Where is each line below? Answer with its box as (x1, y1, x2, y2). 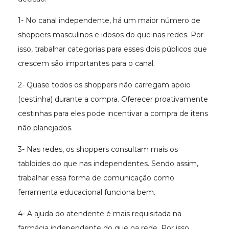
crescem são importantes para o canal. (18, 58, 155, 68)
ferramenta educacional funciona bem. (18, 187, 155, 197)
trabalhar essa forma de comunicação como (18, 173, 174, 182)
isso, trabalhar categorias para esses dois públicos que (18, 44, 207, 54)
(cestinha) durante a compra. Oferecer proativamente (18, 94, 208, 104)
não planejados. (18, 123, 73, 132)
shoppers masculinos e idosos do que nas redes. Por (18, 30, 203, 39)
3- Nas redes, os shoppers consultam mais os (18, 144, 178, 154)
